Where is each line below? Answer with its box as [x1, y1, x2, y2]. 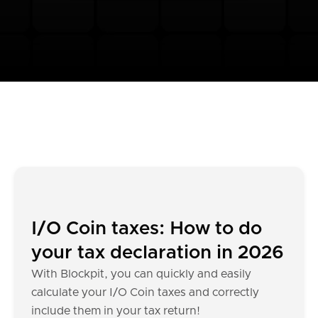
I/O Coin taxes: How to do [31, 219, 262, 238]
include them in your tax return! [31, 305, 200, 317]
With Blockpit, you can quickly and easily [31, 268, 251, 280]
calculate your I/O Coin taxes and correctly [31, 287, 259, 298]
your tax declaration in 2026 [31, 243, 284, 262]
